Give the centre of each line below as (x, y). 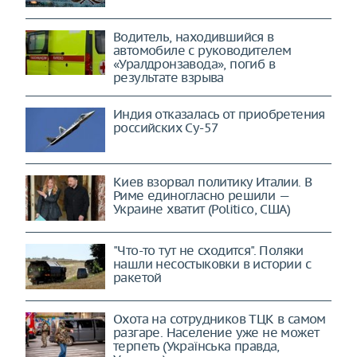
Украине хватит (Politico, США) (202, 209)
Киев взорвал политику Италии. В (213, 182)
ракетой (137, 277)
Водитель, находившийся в (194, 36)
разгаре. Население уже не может (216, 332)
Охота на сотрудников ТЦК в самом (220, 318)
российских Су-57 (166, 127)
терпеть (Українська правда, (196, 345)
